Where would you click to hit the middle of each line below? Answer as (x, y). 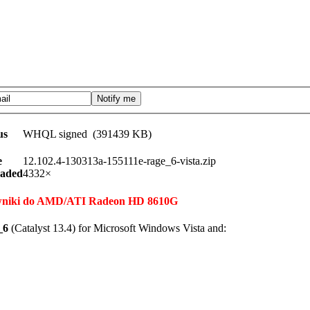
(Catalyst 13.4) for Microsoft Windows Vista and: (117, 228)
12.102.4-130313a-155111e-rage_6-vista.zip (119, 161)
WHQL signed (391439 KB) (87, 134)
